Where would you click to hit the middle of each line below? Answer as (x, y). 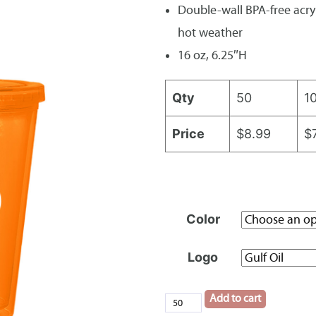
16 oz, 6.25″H (212, 55)
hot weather (210, 32)
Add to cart (236, 299)
